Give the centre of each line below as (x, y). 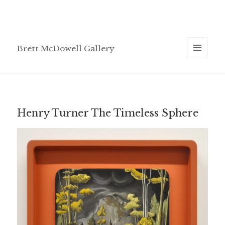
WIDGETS (201, 79)
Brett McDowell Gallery (66, 49)
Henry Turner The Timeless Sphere (108, 113)
